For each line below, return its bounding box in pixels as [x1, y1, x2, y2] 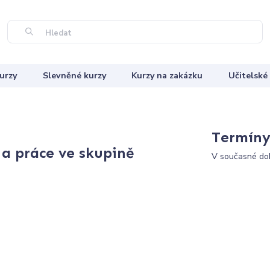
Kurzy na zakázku [131, 69, 203, 81]
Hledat [43, 28, 72, 39]
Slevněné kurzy [42, 69, 106, 81]
